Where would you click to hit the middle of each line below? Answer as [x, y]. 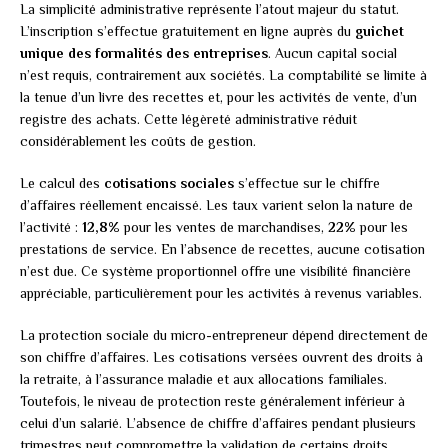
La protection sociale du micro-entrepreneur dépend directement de [224, 335]
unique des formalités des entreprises [144, 53]
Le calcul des [62, 183]
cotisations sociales [169, 183]
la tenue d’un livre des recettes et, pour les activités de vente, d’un [218, 97]
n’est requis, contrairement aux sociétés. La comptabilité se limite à [223, 75]
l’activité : [51, 227]
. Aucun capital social [332, 53]
